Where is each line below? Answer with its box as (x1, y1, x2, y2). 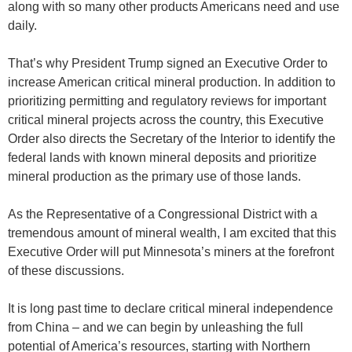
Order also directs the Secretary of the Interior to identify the (8, 131, 335, 145)
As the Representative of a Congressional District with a (8, 207, 317, 221)
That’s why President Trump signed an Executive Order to (8, 56, 328, 70)
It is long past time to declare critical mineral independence (8, 301, 333, 315)
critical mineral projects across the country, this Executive (8, 112, 324, 126)
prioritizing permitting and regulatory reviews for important (8, 93, 326, 108)
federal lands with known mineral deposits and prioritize (8, 150, 317, 164)
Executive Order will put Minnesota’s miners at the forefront (8, 244, 334, 258)
